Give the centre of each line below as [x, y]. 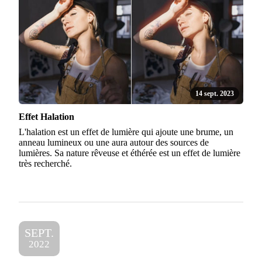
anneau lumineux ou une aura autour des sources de [114, 142]
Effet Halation [46, 116]
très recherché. [45, 163]
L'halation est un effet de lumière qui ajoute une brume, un [126, 132]
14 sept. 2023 [215, 93]
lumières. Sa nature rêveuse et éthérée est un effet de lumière [130, 153]
